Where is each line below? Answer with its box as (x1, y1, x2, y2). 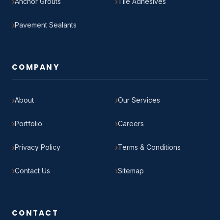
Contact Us (15, 166, 50, 175)
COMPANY (12, 61, 59, 72)
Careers (118, 119, 144, 128)
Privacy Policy (15, 143, 60, 152)
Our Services (118, 96, 160, 105)
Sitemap (118, 166, 144, 175)
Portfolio (15, 119, 42, 128)
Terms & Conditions (118, 143, 181, 152)
